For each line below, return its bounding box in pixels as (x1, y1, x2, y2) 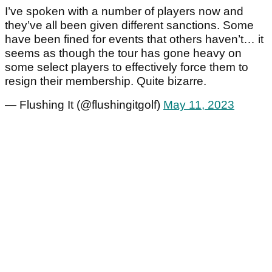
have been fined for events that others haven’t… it (5, 33, 263, 46)
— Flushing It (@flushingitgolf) (5, 98, 163, 112)
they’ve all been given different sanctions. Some (5, 19, 254, 32)
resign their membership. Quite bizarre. (5, 75, 206, 88)
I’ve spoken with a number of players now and (5, 5, 243, 18)
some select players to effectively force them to (5, 61, 248, 74)
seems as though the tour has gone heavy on (5, 47, 242, 60)
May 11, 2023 (163, 98, 234, 112)
